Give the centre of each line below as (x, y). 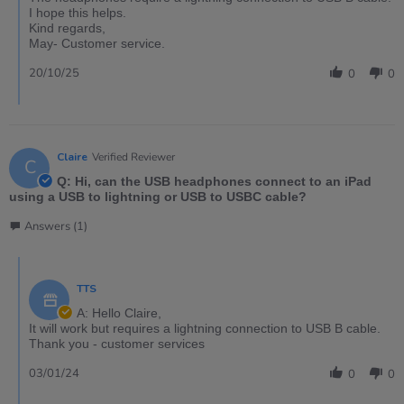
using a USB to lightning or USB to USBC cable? (158, 197)
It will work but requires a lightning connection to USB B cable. (205, 329)
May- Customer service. (97, 44)
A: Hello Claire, (119, 313)
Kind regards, (67, 28)
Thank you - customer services (117, 344)
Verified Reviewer (133, 157)
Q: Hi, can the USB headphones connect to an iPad (214, 182)
